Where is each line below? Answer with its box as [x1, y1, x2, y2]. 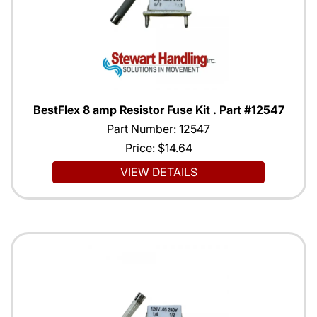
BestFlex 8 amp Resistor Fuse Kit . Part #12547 [33, 103, 284, 117]
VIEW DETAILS [120, 165, 197, 180]
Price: [125, 141, 158, 156]
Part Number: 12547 [107, 122, 210, 137]
